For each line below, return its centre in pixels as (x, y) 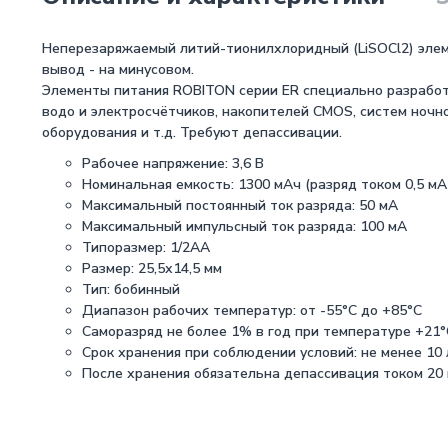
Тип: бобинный (131, 289)
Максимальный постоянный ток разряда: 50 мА (240, 205)
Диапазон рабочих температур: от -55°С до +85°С (252, 310)
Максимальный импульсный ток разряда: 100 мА (244, 226)
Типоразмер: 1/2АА (146, 247)
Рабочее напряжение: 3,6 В (173, 163)
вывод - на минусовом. (118, 69)
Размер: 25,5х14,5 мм (152, 268)
